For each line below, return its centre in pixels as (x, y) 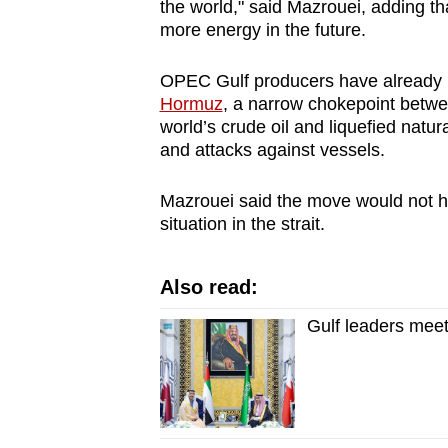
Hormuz (191, 104)
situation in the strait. (242, 224)
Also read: (208, 287)
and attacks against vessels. (272, 150)
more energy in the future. (265, 30)
